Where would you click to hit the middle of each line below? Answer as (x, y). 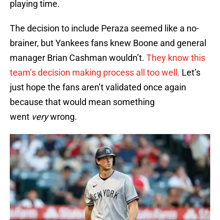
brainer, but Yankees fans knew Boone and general (108, 43)
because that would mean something (82, 102)
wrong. (64, 117)
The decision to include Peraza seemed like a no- (104, 28)
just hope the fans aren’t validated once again (98, 87)
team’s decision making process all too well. (95, 73)
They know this (176, 58)
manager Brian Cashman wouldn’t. (78, 58)
